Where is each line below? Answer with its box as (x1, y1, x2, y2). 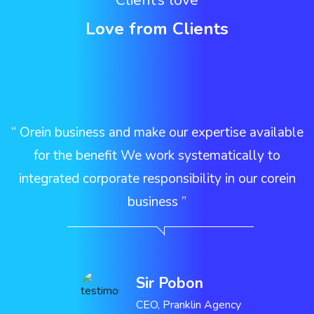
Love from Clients (86, 18, 228, 40)
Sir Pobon (135, 273, 203, 294)
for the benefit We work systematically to (34, 146, 280, 165)
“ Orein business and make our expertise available (11, 123, 303, 142)
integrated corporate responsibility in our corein (18, 170, 296, 188)
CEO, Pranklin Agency (135, 297, 241, 313)
